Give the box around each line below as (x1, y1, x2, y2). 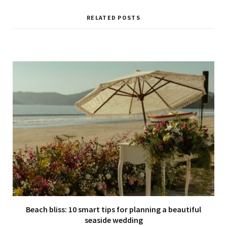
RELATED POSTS (86, 13, 141, 21)
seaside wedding (84, 214, 143, 225)
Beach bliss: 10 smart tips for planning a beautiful (26, 204, 201, 214)
